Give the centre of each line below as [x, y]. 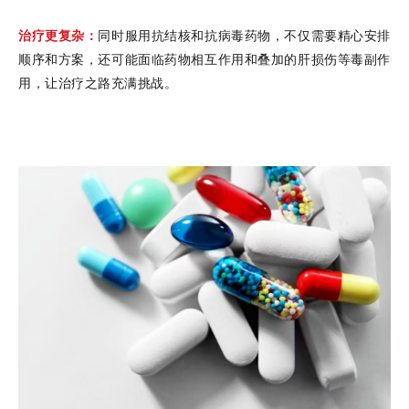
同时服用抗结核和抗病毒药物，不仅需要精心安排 [245, 35]
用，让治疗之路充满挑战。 [98, 82]
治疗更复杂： [58, 35]
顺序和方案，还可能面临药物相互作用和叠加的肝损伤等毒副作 [204, 58]
